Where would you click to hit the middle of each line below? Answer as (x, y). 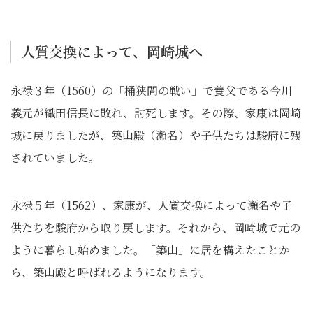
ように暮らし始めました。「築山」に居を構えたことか (150, 250)
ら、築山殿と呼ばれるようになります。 (111, 272)
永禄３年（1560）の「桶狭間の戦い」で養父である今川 (151, 90)
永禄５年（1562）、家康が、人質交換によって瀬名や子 (151, 205)
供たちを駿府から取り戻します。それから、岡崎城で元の (155, 227)
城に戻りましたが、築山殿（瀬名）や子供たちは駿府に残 (156, 135)
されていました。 (55, 158)
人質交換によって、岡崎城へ (112, 51)
